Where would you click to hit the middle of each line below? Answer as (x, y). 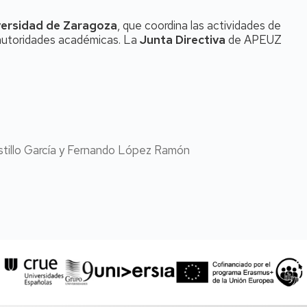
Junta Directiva (183, 40)
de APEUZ (254, 40)
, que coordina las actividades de (199, 25)
